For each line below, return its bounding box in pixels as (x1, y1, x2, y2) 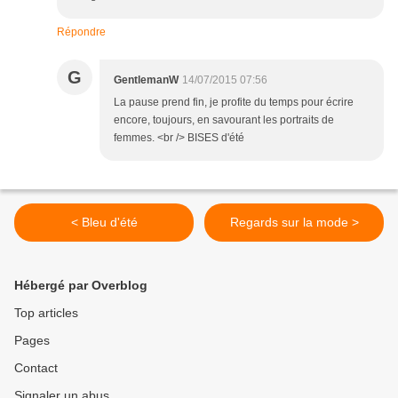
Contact (14, 361, 58, 376)
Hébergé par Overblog (14, 278, 147, 293)
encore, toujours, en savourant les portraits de (114, 114, 334, 127)
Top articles (14, 306, 78, 321)
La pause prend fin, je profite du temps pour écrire (114, 96, 354, 109)
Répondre (57, 26, 106, 39)
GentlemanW (114, 74, 179, 87)
